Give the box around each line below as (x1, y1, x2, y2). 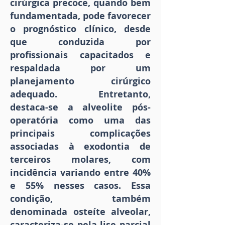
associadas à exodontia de (10, 140, 151, 153)
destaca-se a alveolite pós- (10, 101, 151, 114)
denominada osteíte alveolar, (10, 205, 151, 218)
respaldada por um (10, 62, 151, 75)
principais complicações (10, 127, 151, 140)
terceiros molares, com (10, 153, 151, 166)
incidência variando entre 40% (10, 166, 151, 179)
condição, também (10, 192, 151, 205)
